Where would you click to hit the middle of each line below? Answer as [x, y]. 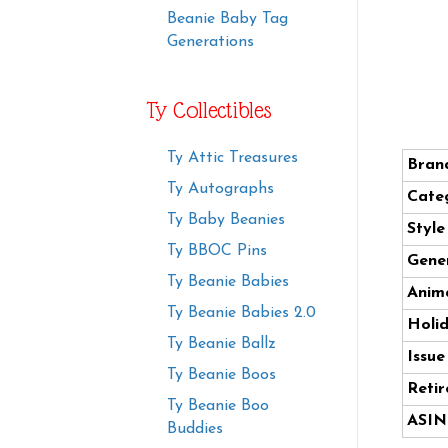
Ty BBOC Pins [217, 251]
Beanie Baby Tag [227, 19]
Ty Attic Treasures [232, 158]
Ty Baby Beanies [226, 220]
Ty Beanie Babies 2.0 [241, 313]
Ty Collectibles [209, 111]
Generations [210, 42]
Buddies [195, 429]
